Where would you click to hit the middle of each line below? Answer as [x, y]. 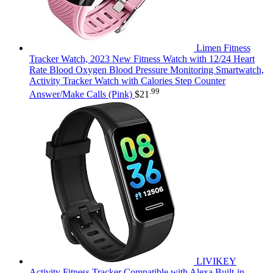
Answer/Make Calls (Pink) [81, 94]
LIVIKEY [216, 261]
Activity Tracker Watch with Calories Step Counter [127, 80]
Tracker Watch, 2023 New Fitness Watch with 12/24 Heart [142, 58]
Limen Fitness [223, 48]
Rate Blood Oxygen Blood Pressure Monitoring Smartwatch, [147, 69]
